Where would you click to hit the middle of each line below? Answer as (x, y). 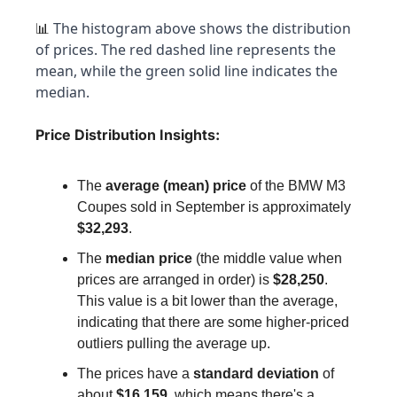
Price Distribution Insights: (128, 134)
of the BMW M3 (296, 185)
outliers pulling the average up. (174, 343)
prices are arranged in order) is (175, 279)
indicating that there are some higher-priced (213, 322)
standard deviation (256, 373)
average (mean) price (176, 185)
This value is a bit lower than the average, (207, 300)
